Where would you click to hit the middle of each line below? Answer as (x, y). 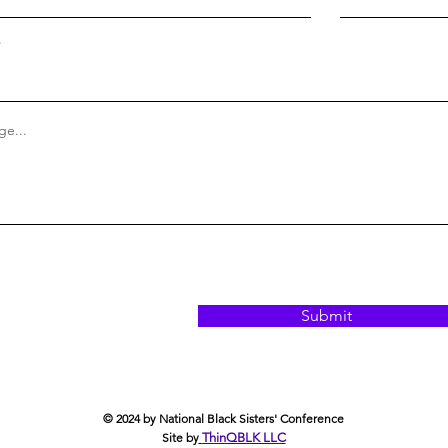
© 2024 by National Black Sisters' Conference (223, 418)
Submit (326, 315)
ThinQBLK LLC (243, 437)
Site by (180, 437)
